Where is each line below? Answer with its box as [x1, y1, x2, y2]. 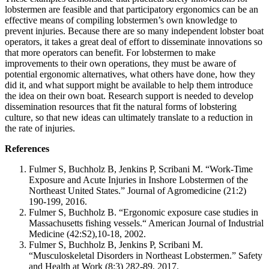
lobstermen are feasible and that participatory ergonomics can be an [5, 4, 258, 15]
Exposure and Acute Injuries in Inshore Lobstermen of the [29, 175, 248, 186]
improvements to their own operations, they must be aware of [5, 58, 236, 69]
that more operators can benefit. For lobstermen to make [5, 47, 216, 58]
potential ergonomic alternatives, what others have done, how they [5, 69, 255, 80]
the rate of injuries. [5, 123, 75, 134]
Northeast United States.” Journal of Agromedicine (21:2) [29, 186, 246, 196]
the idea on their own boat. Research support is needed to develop [5, 91, 253, 101]
